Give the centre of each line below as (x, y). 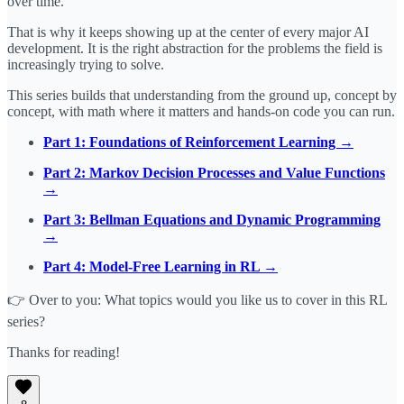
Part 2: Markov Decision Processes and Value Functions (214, 173)
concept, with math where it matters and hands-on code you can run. (201, 112)
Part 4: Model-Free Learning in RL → (161, 267)
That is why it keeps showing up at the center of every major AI (188, 32)
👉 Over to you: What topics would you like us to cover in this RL (197, 300)
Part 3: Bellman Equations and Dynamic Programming (212, 220)
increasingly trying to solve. (86, 65)
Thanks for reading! (64, 353)
